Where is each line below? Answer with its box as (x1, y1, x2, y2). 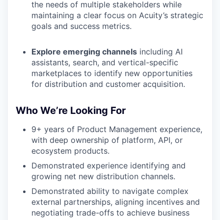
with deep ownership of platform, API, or (31, 135, 183, 145)
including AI (137, 47, 183, 56)
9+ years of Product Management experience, (31, 124, 202, 134)
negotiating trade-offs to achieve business (31, 208, 190, 218)
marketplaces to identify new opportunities (31, 68, 192, 78)
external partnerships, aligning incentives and (31, 197, 200, 207)
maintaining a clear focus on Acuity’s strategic (31, 10, 203, 20)
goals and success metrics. (31, 21, 132, 31)
